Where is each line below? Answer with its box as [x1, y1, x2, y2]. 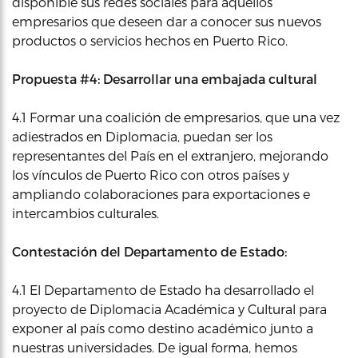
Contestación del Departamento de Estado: [12, 243, 287, 259]
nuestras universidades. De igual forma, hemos [12, 339, 297, 355]
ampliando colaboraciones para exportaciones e [12, 185, 310, 201]
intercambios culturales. [12, 205, 159, 221]
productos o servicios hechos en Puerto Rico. [12, 32, 288, 48]
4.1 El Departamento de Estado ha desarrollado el [12, 281, 314, 297]
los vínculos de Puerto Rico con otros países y [12, 166, 289, 182]
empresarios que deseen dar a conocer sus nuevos [12, 13, 321, 29]
